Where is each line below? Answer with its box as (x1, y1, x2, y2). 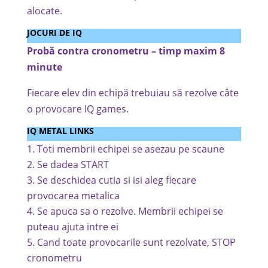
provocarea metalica (26, 189, 120, 202)
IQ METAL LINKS (26, 125, 94, 136)
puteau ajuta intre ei (26, 220, 118, 233)
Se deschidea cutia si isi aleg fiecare (36, 173, 196, 187)
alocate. (26, 4, 62, 17)
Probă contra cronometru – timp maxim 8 (26, 44, 225, 57)
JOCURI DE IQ (26, 27, 82, 38)
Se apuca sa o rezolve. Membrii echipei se (36, 205, 223, 218)
